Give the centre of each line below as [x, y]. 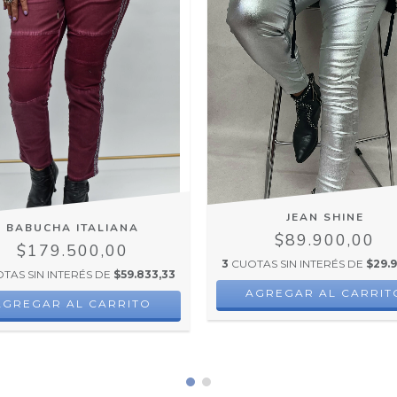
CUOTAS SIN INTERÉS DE [299, 263]
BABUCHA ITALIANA [72, 227]
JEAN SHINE [325, 217]
